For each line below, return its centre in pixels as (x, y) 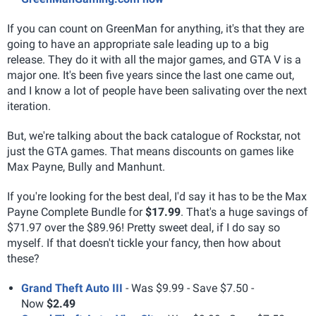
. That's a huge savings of (244, 212)
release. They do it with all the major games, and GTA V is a (154, 60)
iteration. (29, 106)
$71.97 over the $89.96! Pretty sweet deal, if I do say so (144, 227)
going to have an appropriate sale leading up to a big (138, 44)
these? (23, 259)
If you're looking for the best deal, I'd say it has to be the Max (157, 196)
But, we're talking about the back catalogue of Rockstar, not (154, 136)
